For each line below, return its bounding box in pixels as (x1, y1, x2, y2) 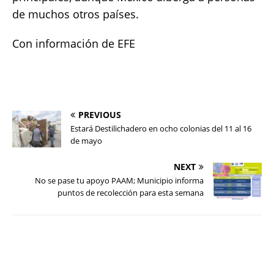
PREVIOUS (78, 108, 121, 120)
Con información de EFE (12, 35, 135, 51)
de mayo (70, 135, 102, 146)
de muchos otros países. (12, 6, 139, 21)
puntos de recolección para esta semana (57, 187, 204, 198)
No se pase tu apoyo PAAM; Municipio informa (35, 174, 204, 186)
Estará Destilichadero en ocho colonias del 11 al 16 (70, 122, 251, 134)
